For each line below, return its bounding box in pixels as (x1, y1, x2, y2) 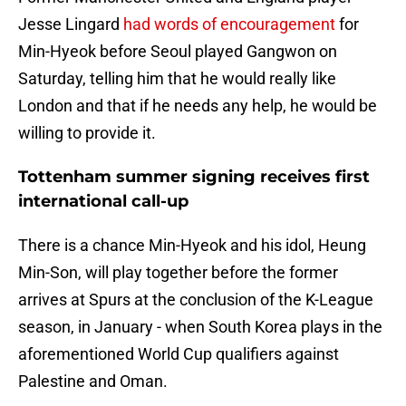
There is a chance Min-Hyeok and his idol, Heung (18, 236, 366, 256)
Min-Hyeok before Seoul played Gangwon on (18, 42, 337, 62)
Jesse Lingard (18, 14, 123, 34)
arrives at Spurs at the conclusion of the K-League (18, 290, 373, 310)
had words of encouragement (123, 14, 335, 34)
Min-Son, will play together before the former (18, 263, 338, 283)
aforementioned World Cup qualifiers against (18, 344, 339, 364)
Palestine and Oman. (18, 372, 168, 391)
